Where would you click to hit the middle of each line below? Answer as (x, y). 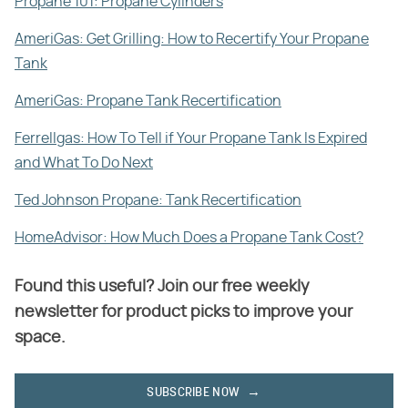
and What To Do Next (84, 163)
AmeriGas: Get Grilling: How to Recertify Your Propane (192, 40)
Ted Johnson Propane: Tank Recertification (158, 201)
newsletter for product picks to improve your (184, 313)
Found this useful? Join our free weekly (162, 287)
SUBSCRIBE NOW (194, 393)
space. (40, 338)
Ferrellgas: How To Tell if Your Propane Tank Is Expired (191, 139)
